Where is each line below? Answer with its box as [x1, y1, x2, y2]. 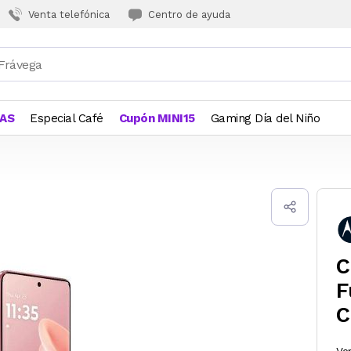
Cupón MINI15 [118, 111, 195, 125]
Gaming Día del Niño [210, 111, 320, 125]
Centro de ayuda [148, 8, 230, 20]
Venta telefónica [28, 8, 110, 20]
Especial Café [30, 111, 103, 125]
